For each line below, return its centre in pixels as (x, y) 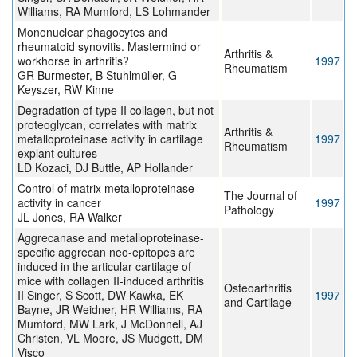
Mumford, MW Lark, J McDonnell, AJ (110, 324)
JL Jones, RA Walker (70, 217)
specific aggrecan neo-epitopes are (106, 252)
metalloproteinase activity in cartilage (110, 139)
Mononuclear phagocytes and (92, 32)
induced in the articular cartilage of (104, 267)
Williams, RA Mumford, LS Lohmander (114, 12)
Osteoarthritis (258, 288)
